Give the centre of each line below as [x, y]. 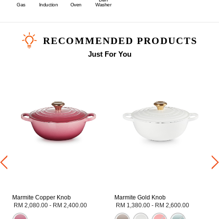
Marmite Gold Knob [140, 197]
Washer [103, 5]
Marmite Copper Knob [42, 197]
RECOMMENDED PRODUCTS [120, 40]
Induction [48, 5]
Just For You [109, 54]
